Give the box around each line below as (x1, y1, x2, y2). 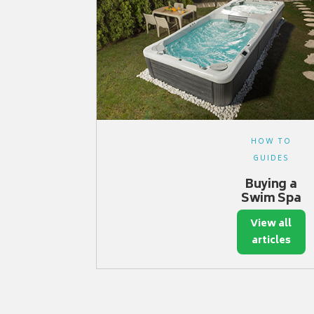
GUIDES (252, 152, 290, 165)
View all (250, 214, 292, 233)
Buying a (245, 174, 297, 196)
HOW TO (250, 135, 292, 148)
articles (251, 231, 291, 250)
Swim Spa (241, 188, 301, 210)
